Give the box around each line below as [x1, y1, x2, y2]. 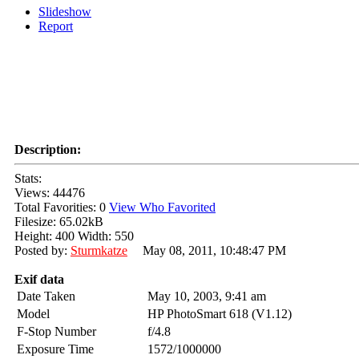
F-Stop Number [17, 325, 96, 339]
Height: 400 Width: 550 [14, 229, 134, 244]
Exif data [14, 272, 64, 287]
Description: [14, 143, 81, 157]
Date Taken [17, 289, 75, 304]
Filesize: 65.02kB [14, 215, 103, 229]
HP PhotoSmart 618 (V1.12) [147, 307, 292, 321]
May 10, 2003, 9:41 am [147, 289, 266, 304]
